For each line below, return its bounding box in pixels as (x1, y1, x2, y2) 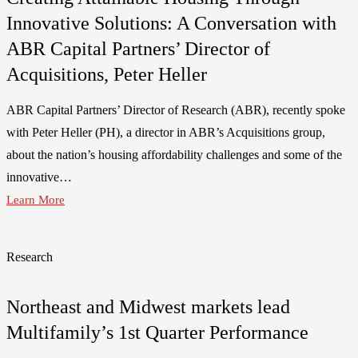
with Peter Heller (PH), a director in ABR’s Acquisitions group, (6, 125, 325, 139)
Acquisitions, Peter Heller (6, 64, 207, 86)
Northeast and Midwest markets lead (6, 296, 290, 317)
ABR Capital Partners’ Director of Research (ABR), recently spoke (6, 102, 345, 117)
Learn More (6, 193, 65, 206)
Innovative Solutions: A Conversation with (6, 13, 336, 34)
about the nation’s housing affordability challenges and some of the (6, 147, 342, 161)
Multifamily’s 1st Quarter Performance (6, 321, 308, 343)
